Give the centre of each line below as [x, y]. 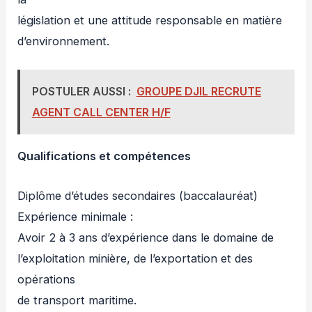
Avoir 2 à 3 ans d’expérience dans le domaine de [146, 237]
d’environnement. [64, 41]
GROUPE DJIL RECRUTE [198, 92]
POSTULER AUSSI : [81, 92]
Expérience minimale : [76, 216]
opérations [47, 279]
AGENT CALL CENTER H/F [101, 112]
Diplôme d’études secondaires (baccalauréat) [138, 195]
